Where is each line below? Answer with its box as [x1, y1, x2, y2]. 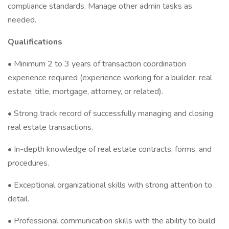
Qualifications [8, 36, 62, 48]
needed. [8, 14, 36, 26]
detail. [8, 193, 29, 204]
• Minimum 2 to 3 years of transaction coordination [8, 58, 186, 70]
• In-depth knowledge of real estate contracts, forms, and [8, 144, 212, 155]
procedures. [8, 157, 49, 169]
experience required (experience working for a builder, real [8, 72, 212, 83]
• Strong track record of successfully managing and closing [8, 108, 213, 119]
